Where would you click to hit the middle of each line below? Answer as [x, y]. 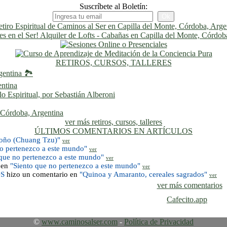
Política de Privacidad [159, 221]
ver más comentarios [190, 185]
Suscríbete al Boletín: [113, 6]
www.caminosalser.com [80, 221]
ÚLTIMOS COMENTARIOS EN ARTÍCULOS [113, 131]
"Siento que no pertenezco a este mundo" [75, 165]
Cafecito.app [187, 199]
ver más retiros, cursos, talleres [113, 122]
